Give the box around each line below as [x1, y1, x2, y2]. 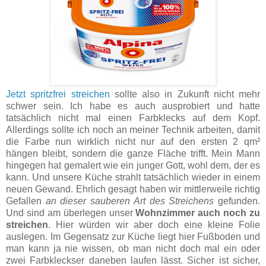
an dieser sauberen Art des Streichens [45, 195, 214, 206]
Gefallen [6, 195, 46, 206]
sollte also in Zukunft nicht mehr [109, 88, 260, 99]
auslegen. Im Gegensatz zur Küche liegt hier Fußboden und [6, 231, 260, 242]
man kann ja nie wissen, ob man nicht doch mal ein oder [6, 243, 260, 254]
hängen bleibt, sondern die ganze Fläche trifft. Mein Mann [6, 148, 260, 159]
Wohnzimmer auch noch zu [135, 207, 260, 218]
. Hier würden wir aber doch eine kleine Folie [48, 219, 260, 230]
